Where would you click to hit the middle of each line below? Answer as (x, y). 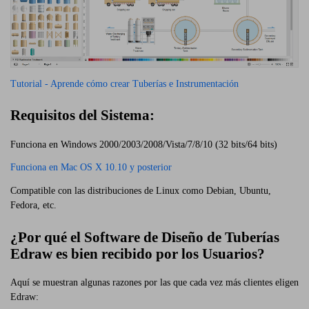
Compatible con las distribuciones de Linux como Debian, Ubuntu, (141, 191)
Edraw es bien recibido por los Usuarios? (138, 253)
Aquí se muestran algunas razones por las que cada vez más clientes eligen (154, 282)
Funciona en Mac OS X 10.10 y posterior (91, 168)
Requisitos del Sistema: (82, 116)
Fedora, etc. (33, 206)
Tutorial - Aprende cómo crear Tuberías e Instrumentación (124, 83)
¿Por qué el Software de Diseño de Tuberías (145, 237)
